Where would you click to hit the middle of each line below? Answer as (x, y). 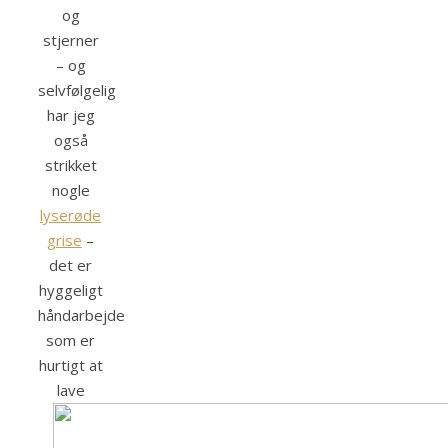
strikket (70, 165)
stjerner (70, 40)
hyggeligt (70, 290)
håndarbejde (81, 315)
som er (70, 340)
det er (70, 265)
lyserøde (70, 215)
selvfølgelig (77, 90)
